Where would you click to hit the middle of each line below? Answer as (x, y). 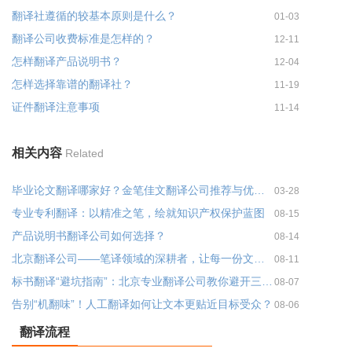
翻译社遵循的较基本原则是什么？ (94, 15)
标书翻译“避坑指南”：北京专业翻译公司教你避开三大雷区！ (267, 281)
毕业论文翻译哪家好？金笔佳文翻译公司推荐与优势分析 (259, 190)
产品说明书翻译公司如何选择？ (89, 235)
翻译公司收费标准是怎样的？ (83, 38)
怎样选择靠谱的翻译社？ (72, 84)
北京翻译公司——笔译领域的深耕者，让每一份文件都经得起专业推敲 (259, 258)
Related (84, 153)
